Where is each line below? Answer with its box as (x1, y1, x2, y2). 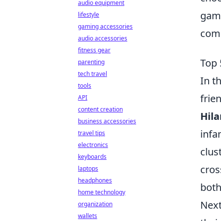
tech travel (78, 70, 107, 78)
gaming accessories (78, 22, 133, 31)
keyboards (78, 152, 107, 161)
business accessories (78, 117, 136, 125)
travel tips (78, 129, 105, 137)
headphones (78, 176, 112, 184)
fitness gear (78, 46, 110, 54)
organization (78, 200, 112, 208)
